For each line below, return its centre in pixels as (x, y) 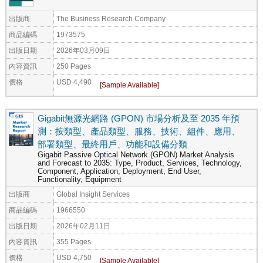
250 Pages (74, 66)
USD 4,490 (74, 82)
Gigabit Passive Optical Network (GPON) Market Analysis (136, 155)
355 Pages (74, 241)
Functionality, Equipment (80, 179)
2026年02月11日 (83, 225)
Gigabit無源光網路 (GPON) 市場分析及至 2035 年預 (139, 118)
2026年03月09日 (83, 50)
